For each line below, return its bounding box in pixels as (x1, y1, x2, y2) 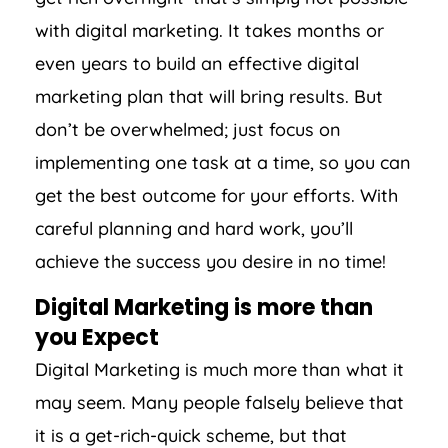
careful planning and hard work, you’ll (35, 217, 353, 241)
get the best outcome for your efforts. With (35, 184, 398, 208)
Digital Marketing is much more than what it (35, 358, 404, 382)
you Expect (35, 322, 159, 354)
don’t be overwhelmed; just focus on (35, 118, 341, 142)
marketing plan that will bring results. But (35, 85, 383, 109)
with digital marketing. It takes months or (35, 19, 384, 43)
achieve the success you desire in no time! (35, 250, 386, 274)
